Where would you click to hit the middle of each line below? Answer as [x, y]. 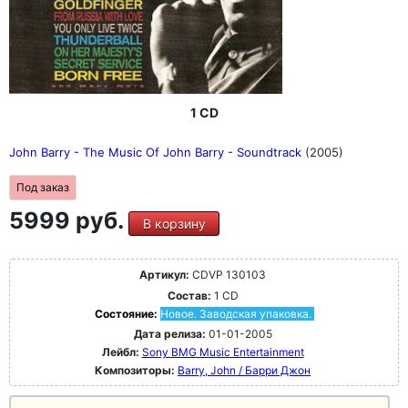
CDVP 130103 [228, 275]
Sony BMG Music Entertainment [223, 352]
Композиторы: [136, 371]
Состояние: [127, 314]
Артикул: [164, 275]
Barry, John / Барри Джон [244, 371]
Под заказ [43, 188]
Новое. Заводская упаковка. [235, 314]
